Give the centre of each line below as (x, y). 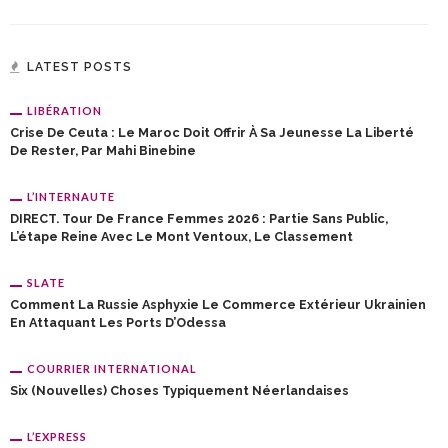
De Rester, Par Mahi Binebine (103, 150)
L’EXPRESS (57, 436)
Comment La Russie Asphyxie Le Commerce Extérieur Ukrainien (218, 304)
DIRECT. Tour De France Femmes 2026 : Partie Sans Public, (199, 218)
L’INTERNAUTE (71, 196)
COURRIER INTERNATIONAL (112, 368)
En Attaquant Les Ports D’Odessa (118, 322)
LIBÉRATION (64, 110)
